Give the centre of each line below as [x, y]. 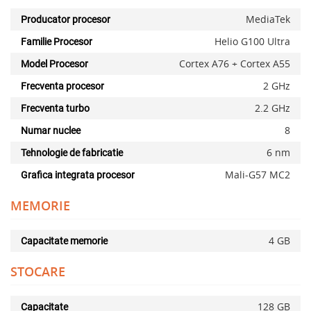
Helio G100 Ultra [252, 42]
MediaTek [268, 19]
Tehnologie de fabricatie [72, 153]
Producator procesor [66, 20]
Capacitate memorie [64, 241]
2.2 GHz [272, 108]
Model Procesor [54, 64]
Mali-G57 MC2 [258, 175]
